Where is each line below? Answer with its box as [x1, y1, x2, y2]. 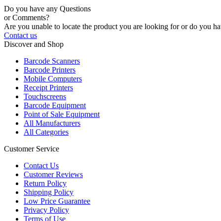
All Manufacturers [24, 119, 80, 128]
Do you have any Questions [4, 4, 91, 13]
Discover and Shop [4, 40, 64, 49]
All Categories [24, 128, 69, 137]
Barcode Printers [24, 66, 75, 74]
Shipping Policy [24, 188, 74, 197]
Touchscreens [24, 92, 66, 101]
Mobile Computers [24, 74, 82, 83]
